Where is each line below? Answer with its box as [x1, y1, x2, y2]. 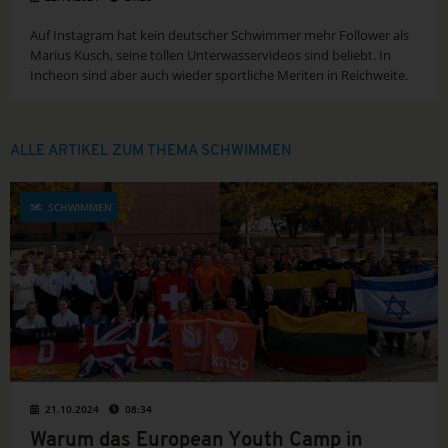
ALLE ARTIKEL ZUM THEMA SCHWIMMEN [10, 144, 292, 160]
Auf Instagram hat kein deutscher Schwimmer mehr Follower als [30, 26, 409, 45]
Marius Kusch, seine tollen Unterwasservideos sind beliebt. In [30, 46, 391, 65]
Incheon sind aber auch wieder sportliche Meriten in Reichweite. [30, 66, 408, 85]
